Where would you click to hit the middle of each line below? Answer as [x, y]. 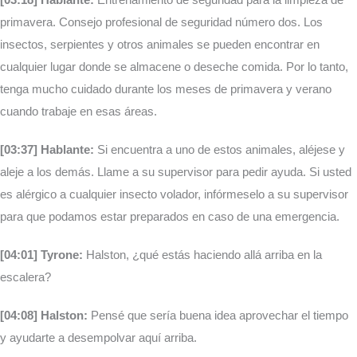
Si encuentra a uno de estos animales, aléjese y [221, 150]
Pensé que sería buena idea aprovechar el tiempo [218, 316]
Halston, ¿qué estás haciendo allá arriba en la [202, 255]
